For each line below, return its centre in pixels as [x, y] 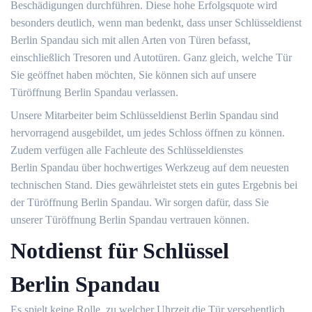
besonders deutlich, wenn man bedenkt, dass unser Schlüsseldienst [156, 23]
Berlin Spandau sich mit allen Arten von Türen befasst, [131, 40]
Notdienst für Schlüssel [120, 251]
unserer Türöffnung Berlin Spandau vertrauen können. [130, 220]
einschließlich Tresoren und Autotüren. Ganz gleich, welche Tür [151, 57]
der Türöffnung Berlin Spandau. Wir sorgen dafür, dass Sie [140, 202]
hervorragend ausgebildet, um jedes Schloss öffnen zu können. [148, 133]
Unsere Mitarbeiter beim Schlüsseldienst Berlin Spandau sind [145, 115]
